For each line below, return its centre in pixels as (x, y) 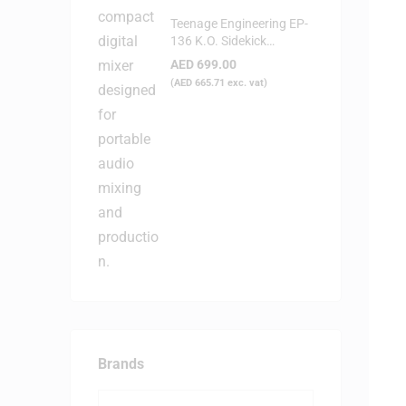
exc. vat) (246, 83)
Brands (121, 363)
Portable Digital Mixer (230, 58)
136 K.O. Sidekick (218, 41)
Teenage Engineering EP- (239, 24)
